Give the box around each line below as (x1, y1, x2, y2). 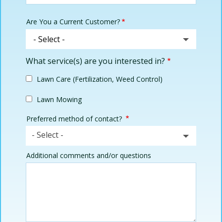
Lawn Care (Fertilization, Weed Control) (37, 74, 163, 84)
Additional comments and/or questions (26, 150, 151, 160)
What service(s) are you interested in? (26, 55, 165, 66)
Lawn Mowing (37, 95, 82, 105)
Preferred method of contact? (26, 114, 124, 124)
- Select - (32, 129, 63, 141)
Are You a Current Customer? (26, 17, 120, 27)
